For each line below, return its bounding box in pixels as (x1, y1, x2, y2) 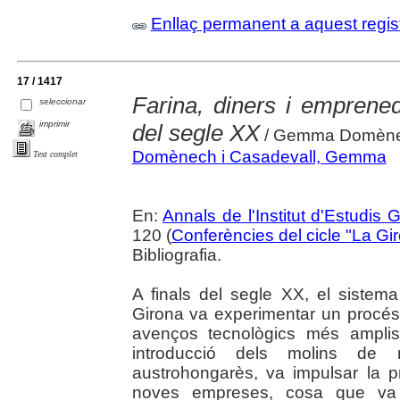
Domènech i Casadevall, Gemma (131, 146, 387, 166)
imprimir (39, 118, 71, 129)
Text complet (33, 148, 78, 159)
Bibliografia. (131, 245, 221, 264)
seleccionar (39, 96, 87, 106)
